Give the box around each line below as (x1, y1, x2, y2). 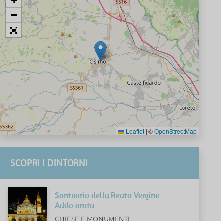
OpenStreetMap (154, 126, 197, 135)
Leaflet (124, 126, 144, 135)
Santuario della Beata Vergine (55, 189, 160, 201)
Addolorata (55, 199, 95, 211)
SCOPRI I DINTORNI (10, 156, 88, 169)
